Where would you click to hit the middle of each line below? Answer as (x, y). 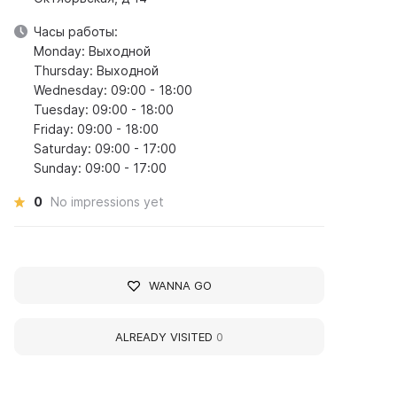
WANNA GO (180, 285)
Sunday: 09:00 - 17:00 (101, 168)
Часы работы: (76, 31)
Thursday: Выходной (97, 70)
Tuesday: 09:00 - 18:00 (104, 109)
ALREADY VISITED (166, 337)
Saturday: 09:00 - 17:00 (105, 148)
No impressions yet (108, 202)
